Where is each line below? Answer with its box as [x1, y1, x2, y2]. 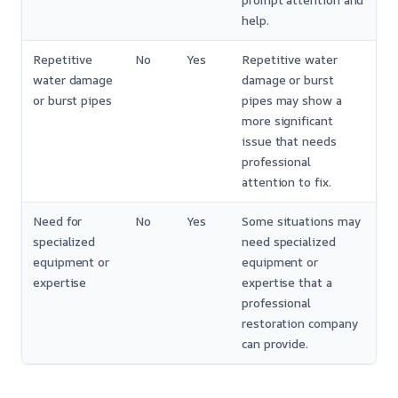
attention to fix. [242, 174, 331, 191]
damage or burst [242, 72, 334, 89]
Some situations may [242, 213, 361, 230]
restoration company [242, 315, 358, 332]
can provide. [242, 336, 309, 353]
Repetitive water [242, 52, 338, 68]
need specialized [242, 234, 336, 251]
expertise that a [242, 275, 332, 291]
